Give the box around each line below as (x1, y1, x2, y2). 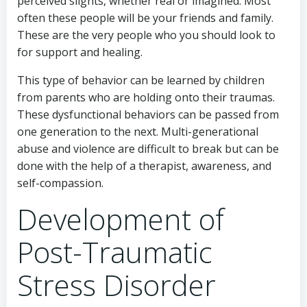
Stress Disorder (17, 265, 216, 304)
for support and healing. (17, 44, 143, 60)
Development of (17, 199, 224, 238)
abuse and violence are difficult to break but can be (17, 140, 279, 156)
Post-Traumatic (17, 232, 212, 271)
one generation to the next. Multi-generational (17, 123, 258, 139)
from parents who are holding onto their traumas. (17, 89, 275, 105)
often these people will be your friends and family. (17, 10, 273, 25)
